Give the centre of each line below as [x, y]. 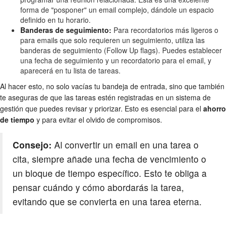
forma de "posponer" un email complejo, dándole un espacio [117, 9]
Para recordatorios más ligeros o [165, 30]
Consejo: [32, 144]
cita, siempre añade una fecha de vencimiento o [109, 159]
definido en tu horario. [55, 20]
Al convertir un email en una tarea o [125, 144]
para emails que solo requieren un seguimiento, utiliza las [112, 40]
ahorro [215, 108]
